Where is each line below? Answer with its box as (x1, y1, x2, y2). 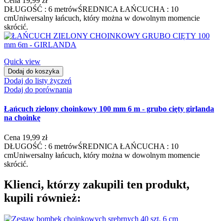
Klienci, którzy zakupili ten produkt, (4, 178, 189, 191)
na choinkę (4, 113, 40, 122)
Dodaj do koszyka (8, 67, 59, 75)
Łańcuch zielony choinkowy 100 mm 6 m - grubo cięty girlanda (4, 105, 214, 113)
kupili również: (4, 191, 81, 205)
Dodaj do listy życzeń (4, 76, 72, 85)
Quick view (4, 57, 40, 66)
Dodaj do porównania (4, 85, 72, 94)
